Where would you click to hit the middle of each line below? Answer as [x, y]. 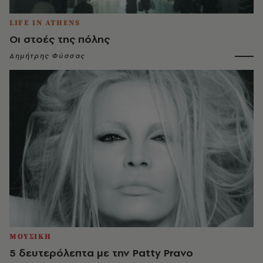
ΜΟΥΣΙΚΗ [31, 237]
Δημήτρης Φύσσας [47, 56]
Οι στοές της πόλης [60, 39]
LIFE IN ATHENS [45, 23]
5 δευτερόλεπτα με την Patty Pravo [101, 253]
